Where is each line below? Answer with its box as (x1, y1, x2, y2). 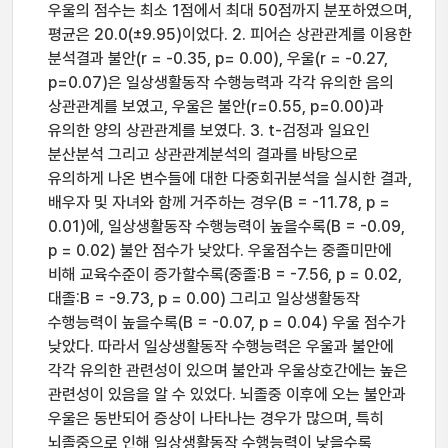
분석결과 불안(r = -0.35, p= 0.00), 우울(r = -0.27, (48, 49, 388, 68)
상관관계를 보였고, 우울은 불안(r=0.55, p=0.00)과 (48, 97, 384, 116)
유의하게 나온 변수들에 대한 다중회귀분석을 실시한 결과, (48, 169, 412, 188)
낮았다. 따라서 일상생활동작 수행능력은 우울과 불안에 (48, 337, 394, 356)
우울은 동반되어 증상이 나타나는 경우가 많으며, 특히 (48, 409, 384, 428)
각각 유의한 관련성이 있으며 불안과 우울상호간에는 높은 (48, 361, 408, 380)
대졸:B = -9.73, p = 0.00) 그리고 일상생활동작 (48, 289, 360, 308)
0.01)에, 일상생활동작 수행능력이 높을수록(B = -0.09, (48, 217, 405, 236)
